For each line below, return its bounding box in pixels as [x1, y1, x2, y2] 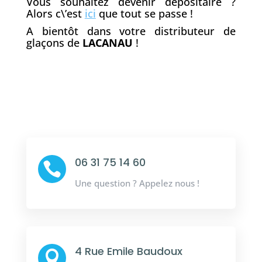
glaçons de [26, 35, 82, 50]
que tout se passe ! [95, 6, 193, 20]
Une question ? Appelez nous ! [74, 177, 199, 189]
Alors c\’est [26, 6, 85, 20]
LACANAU [82, 35, 133, 50]
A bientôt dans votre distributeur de [26, 23, 236, 38]
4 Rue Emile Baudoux [74, 243, 182, 258]
